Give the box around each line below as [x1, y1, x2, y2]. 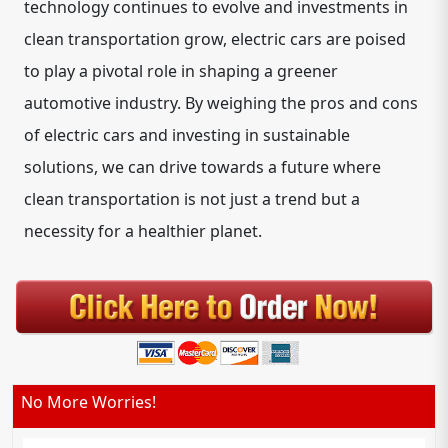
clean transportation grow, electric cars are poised [24, 27, 406, 50]
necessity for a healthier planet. [24, 219, 286, 242]
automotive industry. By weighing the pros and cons [24, 91, 418, 114]
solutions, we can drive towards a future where [24, 155, 381, 178]
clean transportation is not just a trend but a [24, 187, 360, 210]
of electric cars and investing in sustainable [24, 123, 350, 146]
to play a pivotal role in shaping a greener [24, 59, 338, 82]
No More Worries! [21, 391, 156, 414]
